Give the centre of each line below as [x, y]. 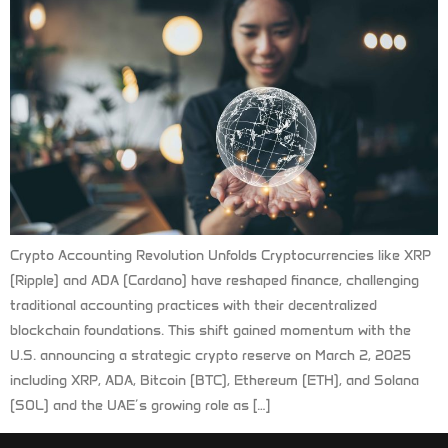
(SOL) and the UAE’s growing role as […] [140, 405]
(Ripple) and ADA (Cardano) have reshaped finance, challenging [214, 280]
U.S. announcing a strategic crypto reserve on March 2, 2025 [210, 355]
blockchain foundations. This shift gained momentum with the [210, 330]
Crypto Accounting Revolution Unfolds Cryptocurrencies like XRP [220, 255]
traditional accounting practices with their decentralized [193, 305]
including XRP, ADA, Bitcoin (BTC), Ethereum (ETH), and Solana [214, 380]
